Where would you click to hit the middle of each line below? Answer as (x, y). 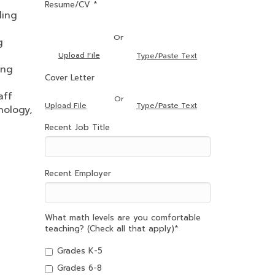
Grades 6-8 (79, 268)
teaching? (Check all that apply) (110, 229)
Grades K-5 (80, 251)
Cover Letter (70, 78)
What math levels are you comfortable (123, 218)
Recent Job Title (77, 127)
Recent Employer (78, 173)
